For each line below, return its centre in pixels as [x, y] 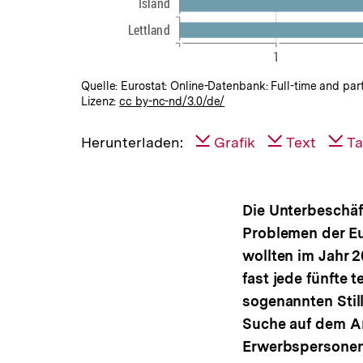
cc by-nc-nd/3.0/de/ [172, 101]
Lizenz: [100, 101]
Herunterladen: [132, 142]
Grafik [235, 142]
